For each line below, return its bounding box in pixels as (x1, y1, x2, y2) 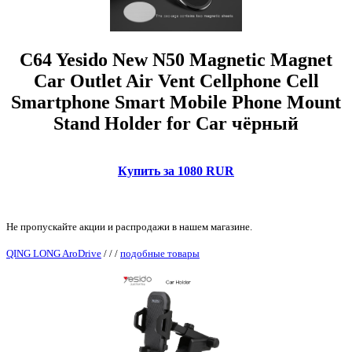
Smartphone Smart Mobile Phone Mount (11, 92, 341, 113)
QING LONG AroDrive (6, 247, 101, 260)
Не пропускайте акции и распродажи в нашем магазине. (6, 221, 252, 233)
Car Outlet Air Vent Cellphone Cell (33, 71, 319, 92)
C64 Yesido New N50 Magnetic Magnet (20, 49, 332, 71)
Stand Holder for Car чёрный (53, 113, 299, 134)
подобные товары (120, 247, 200, 260)
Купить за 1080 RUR (118, 164, 234, 178)
